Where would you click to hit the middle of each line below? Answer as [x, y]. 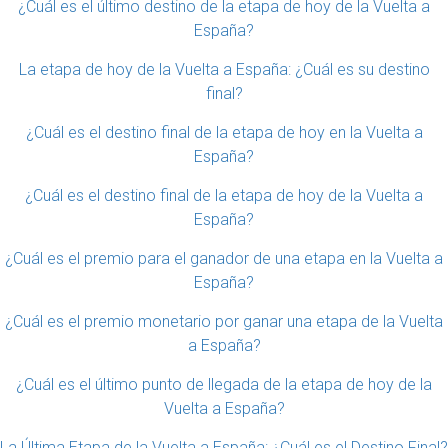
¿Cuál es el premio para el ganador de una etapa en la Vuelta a [224, 258]
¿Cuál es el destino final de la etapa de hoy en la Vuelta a [224, 132]
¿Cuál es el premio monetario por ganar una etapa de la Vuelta [224, 321]
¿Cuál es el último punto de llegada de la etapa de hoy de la [224, 384]
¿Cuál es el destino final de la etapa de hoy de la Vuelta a [224, 195]
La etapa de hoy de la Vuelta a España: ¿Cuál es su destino [224, 69]
